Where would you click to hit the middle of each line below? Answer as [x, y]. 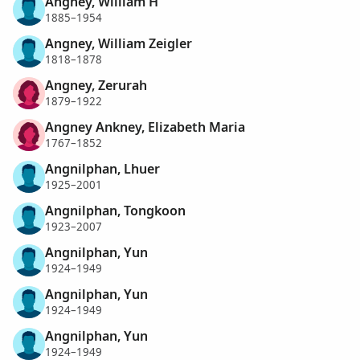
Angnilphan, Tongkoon [115, 210]
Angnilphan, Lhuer [102, 168]
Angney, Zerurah [96, 85]
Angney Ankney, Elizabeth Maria [145, 127]
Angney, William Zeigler [119, 43]
